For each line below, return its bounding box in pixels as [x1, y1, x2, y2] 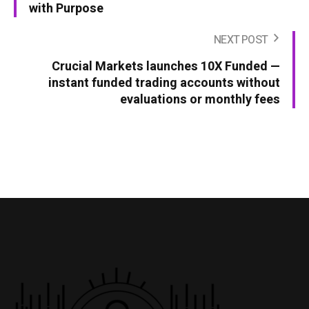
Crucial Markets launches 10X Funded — [52, 57, 280, 77]
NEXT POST [214, 32, 268, 49]
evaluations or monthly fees [120, 90, 280, 110]
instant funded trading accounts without [48, 74, 280, 93]
